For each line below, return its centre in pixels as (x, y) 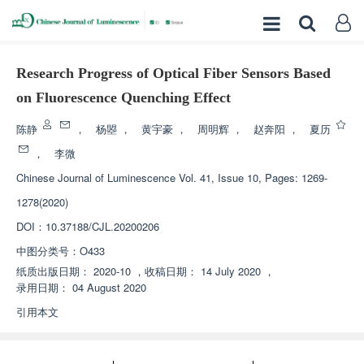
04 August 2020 (109, 287)
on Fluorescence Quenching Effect (123, 97)
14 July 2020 (231, 271)
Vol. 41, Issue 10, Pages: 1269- (253, 178)
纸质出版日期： (53, 271)
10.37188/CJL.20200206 (102, 226)
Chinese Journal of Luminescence (96, 178)
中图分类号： (48, 251)
